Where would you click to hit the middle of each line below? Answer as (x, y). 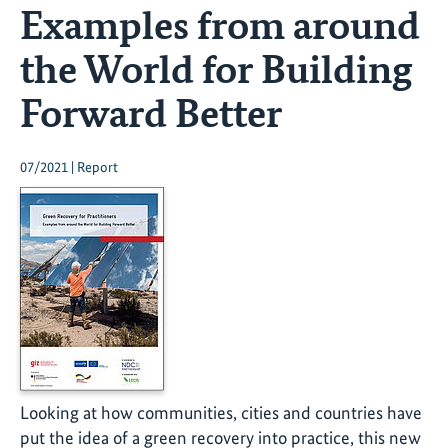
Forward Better (151, 111)
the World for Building (216, 67)
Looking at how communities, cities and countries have (221, 413)
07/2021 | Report (69, 167)
